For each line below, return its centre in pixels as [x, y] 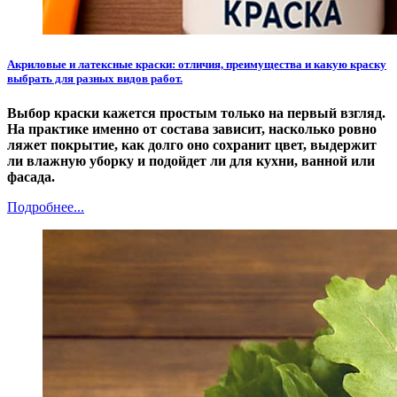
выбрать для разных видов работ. [95, 79]
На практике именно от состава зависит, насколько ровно [192, 129]
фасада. [31, 177]
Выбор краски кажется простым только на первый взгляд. [196, 113]
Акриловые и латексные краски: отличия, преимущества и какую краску [197, 65]
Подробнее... [46, 207]
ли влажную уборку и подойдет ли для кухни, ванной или [191, 161]
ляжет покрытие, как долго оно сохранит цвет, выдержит [192, 145]
